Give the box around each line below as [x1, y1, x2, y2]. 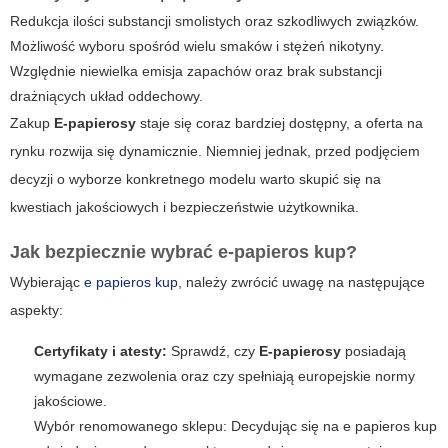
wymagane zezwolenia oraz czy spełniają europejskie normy [34, 368, 415, 385]
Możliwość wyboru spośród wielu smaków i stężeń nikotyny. [10, 38, 384, 55]
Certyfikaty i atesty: [34, 343, 167, 360]
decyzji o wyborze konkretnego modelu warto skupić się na [10, 171, 381, 188]
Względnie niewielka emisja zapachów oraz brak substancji [10, 63, 382, 80]
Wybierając [10, 274, 84, 291]
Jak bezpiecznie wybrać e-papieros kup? [10, 242, 357, 263]
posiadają [341, 343, 406, 360]
